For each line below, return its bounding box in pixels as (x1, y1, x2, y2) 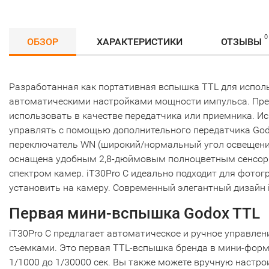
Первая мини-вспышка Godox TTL (9, 204, 260, 222)
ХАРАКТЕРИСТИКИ (97, 36, 183, 47)
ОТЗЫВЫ (221, 36, 262, 47)
